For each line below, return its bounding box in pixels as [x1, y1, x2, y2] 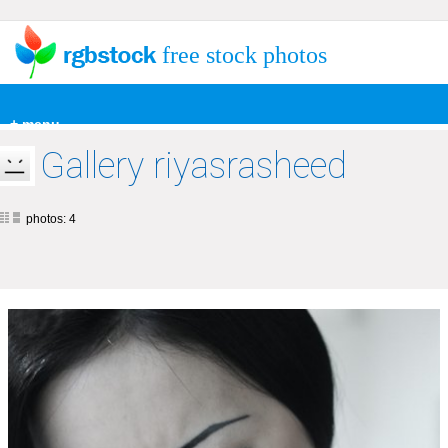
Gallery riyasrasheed [40, 145, 347, 187]
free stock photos [162, 42, 327, 68]
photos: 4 [26, 212, 76, 226]
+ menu [10, 116, 60, 132]
